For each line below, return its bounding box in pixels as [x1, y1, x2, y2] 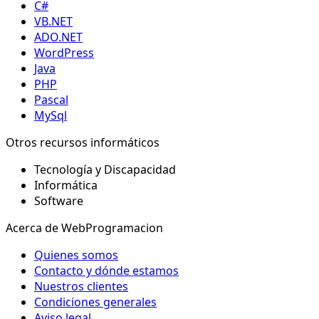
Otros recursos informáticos [6, 134, 159, 150]
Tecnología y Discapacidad [34, 161, 176, 177]
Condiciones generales [34, 293, 157, 310]
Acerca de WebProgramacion [6, 219, 163, 236]
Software [34, 192, 83, 209]
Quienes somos [34, 246, 118, 263]
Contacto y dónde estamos [34, 262, 179, 278]
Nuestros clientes [34, 278, 128, 294]
